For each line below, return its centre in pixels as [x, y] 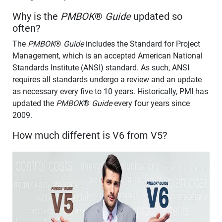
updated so [157, 16]
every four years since [151, 103]
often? [26, 28]
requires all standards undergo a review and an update [107, 79]
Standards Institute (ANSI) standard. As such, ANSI [101, 67]
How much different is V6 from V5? [90, 135]
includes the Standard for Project [142, 44]
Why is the [36, 16]
